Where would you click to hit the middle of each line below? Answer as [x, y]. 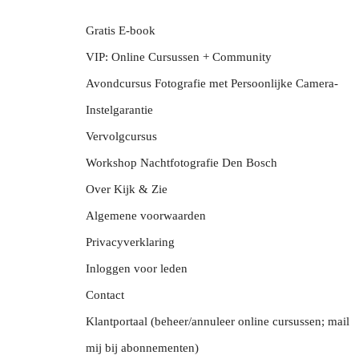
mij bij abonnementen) [142, 347]
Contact [105, 294]
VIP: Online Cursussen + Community [179, 56]
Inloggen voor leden [137, 268]
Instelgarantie [119, 109]
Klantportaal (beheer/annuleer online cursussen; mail [218, 321]
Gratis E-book [121, 30]
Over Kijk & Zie [127, 189]
